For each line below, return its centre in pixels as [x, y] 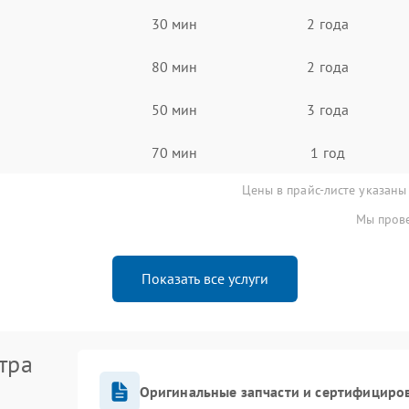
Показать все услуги [204, 278]
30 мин [174, 23]
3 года [328, 109]
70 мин [174, 152]
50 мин [174, 109]
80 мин [174, 66]
